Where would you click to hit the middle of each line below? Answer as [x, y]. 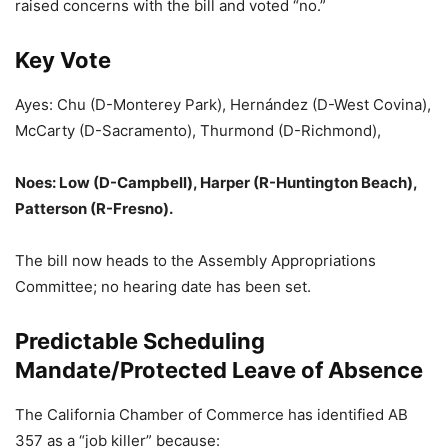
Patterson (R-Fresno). [94, 208]
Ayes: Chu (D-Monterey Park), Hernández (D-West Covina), [223, 104]
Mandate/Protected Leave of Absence [219, 370]
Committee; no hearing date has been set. [163, 286]
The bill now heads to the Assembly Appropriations [195, 260]
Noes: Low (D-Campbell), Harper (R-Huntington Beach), [216, 182]
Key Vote [63, 60]
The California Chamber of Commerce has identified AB [211, 414]
